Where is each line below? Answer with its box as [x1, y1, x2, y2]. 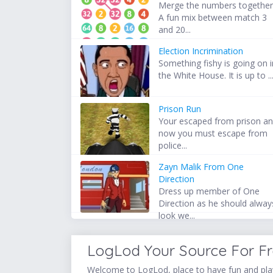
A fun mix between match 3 [158, 12, 268, 24]
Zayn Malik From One [158, 161, 244, 173]
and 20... [158, 24, 191, 36]
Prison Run [158, 103, 202, 115]
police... [158, 140, 188, 152]
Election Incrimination [158, 45, 244, 57]
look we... [158, 210, 196, 222]
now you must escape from [158, 127, 268, 140]
